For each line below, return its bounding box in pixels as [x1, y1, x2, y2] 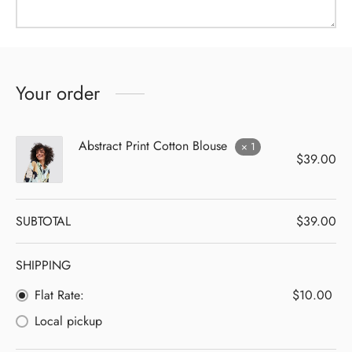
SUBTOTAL [16, 212, 71, 231]
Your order [16, 79, 100, 108]
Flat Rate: [35, 286, 84, 305]
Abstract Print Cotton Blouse [79, 137, 227, 156]
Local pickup [35, 312, 102, 331]
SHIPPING [16, 256, 71, 275]
